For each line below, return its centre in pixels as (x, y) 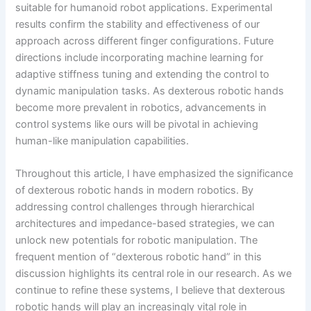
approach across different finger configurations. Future (145, 41)
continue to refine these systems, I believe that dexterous (151, 290)
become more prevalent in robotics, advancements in (141, 107)
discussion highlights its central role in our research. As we (154, 273)
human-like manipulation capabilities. (102, 141)
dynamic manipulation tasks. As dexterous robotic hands (150, 91)
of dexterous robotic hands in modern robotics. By (135, 190)
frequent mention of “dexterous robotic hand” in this (139, 257)
